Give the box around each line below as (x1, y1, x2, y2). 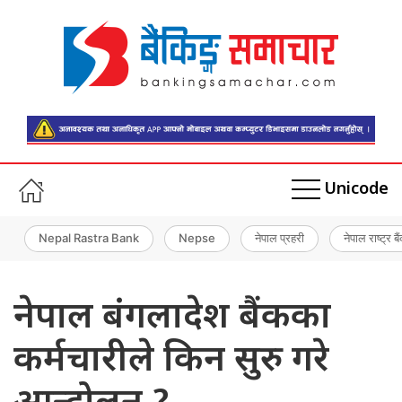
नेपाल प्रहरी (255, 231, 304, 246)
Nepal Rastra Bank (39, 231, 139, 246)
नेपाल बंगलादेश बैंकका (13, 294, 331, 342)
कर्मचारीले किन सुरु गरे (13, 337, 329, 385)
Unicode (324, 179, 389, 201)
